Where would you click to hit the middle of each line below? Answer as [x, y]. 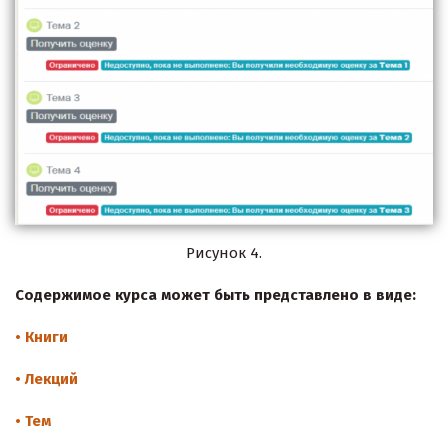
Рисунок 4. [224, 252]
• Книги [41, 336]
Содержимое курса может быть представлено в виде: [215, 294]
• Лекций [46, 378]
